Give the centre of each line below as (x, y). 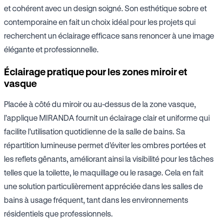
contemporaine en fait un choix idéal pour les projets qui (100, 22)
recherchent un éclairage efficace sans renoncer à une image (109, 36)
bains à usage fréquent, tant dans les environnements (96, 200)
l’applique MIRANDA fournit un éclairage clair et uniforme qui (107, 118)
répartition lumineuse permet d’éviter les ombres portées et (105, 145)
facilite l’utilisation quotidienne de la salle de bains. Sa (95, 131)
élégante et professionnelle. (51, 49)
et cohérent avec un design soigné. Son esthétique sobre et (105, 8)
